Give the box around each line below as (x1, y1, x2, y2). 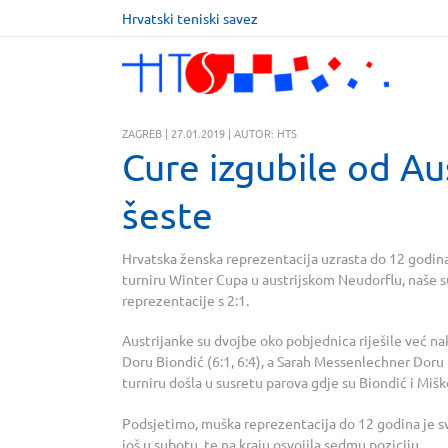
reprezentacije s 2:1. (122, 290, 249, 309)
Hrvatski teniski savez (122, 9, 258, 27)
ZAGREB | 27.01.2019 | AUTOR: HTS (122, 125, 297, 141)
